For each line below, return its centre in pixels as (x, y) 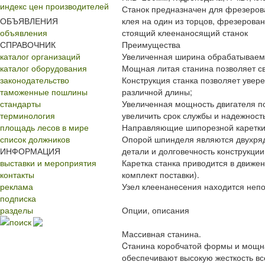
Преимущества (151, 44)
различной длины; (157, 92)
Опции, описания (156, 210)
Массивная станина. (161, 234)
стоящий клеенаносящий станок (185, 33)
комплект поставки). (161, 174)
